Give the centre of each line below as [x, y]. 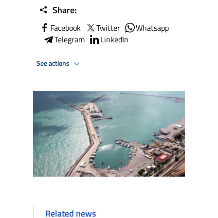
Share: [64, 10]
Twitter [108, 28]
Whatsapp [152, 28]
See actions [54, 63]
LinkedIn [114, 39]
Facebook [66, 28]
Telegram [70, 39]
